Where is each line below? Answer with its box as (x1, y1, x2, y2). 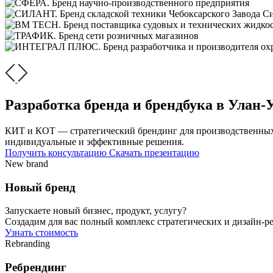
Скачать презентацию (109, 147, 199, 158)
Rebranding (5, 238, 50, 249)
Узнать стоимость (5, 227, 78, 238)
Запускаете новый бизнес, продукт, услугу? (5, 205, 186, 216)
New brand (5, 158, 48, 169)
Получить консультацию (5, 147, 109, 158)
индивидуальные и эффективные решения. (5, 136, 184, 147)
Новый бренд (5, 180, 76, 194)
